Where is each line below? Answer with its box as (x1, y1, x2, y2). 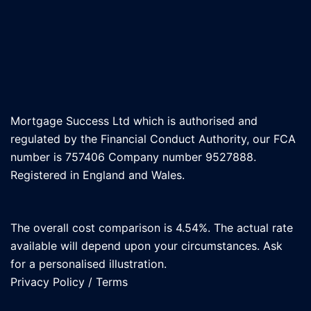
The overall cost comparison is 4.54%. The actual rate (10, 220, 293, 235)
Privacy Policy (10, 274, 85, 289)
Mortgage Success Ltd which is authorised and (10, 113, 258, 128)
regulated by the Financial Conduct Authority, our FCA (10, 131, 296, 146)
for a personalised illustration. (10, 256, 167, 271)
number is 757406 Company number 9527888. (10, 149, 256, 164)
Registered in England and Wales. (10, 167, 185, 182)
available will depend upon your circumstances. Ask (10, 238, 283, 253)
